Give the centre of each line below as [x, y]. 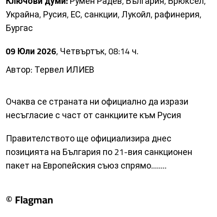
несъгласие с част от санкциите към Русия [93, 115]
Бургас [19, 28]
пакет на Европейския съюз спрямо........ [86, 165]
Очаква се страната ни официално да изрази [97, 101]
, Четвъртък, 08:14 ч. [97, 51]
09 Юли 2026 [31, 51]
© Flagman [30, 200]
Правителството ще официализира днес [89, 138]
